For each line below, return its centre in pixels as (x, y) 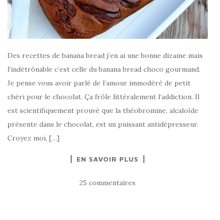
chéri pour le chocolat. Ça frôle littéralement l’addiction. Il (103, 97)
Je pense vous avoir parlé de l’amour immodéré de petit (99, 83)
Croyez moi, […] (33, 138)
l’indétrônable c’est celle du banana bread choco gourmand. (104, 69)
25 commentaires (108, 183)
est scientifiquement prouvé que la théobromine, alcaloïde (103, 111)
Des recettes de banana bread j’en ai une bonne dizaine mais (105, 56)
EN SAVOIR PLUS (108, 159)
